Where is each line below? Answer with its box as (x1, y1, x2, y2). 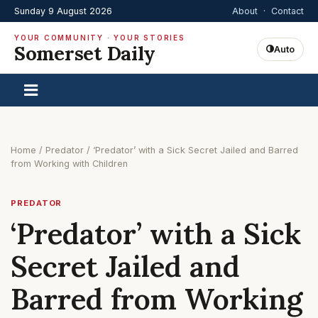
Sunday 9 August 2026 (14, 6, 112, 16)
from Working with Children (11, 158, 128, 169)
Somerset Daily (14, 40, 156, 66)
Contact (271, 6, 304, 16)
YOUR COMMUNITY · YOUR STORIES (14, 33, 185, 42)
